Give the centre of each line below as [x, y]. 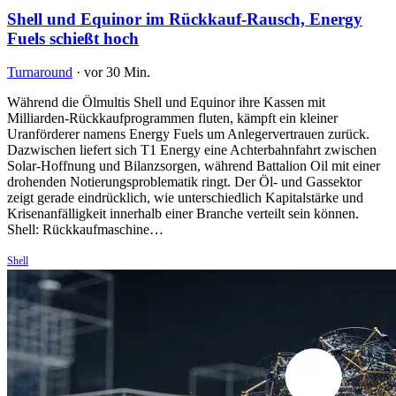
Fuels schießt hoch [73, 38]
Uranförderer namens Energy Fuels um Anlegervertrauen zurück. [188, 134]
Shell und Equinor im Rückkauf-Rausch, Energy [185, 19]
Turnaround [40, 72]
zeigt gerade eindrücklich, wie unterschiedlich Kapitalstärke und [185, 198]
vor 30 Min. [117, 72]
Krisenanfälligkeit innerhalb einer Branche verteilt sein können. [183, 214]
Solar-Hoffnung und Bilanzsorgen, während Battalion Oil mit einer [194, 166]
